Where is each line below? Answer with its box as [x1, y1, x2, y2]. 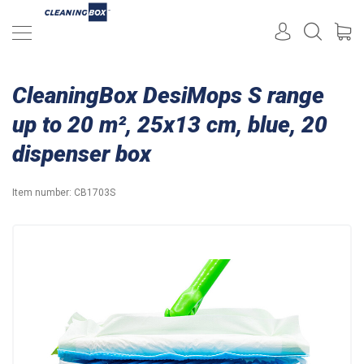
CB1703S [74, 187, 115, 198]
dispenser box [12, 141, 151, 167]
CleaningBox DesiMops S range [12, 82, 324, 109]
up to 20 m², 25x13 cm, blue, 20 [12, 111, 327, 138]
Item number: [12, 187, 74, 198]
